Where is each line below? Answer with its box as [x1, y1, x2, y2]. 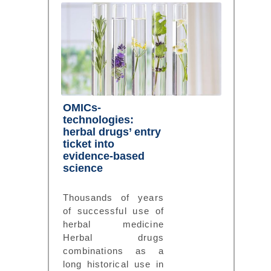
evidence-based [62, 149, 145, 162]
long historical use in [62, 258, 164, 269]
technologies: [62, 113, 134, 126]
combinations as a [62, 245, 164, 256]
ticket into [62, 137, 114, 150]
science [62, 162, 103, 174]
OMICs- [62, 101, 101, 114]
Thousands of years [62, 192, 164, 203]
